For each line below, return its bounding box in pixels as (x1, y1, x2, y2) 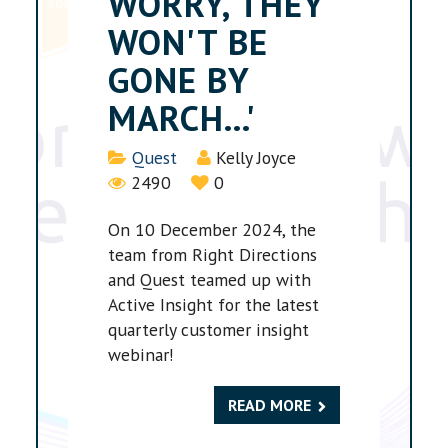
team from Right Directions (108, 243, 318, 267)
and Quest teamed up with (108, 268, 312, 292)
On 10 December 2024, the (108, 218, 317, 242)
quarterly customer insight (108, 318, 310, 342)
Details (107, 145, 163, 169)
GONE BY (108, 56, 250, 103)
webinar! (108, 343, 175, 367)
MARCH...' (108, 94, 257, 141)
